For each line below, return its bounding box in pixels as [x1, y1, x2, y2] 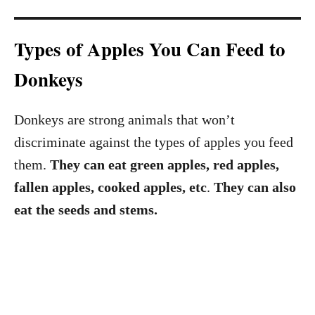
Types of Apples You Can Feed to [14, 35, 285, 63]
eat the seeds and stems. [14, 202, 157, 217]
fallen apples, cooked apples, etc [14, 179, 207, 195]
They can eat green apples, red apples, [50, 157, 279, 172]
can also [247, 179, 296, 195]
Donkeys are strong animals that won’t [14, 112, 235, 127]
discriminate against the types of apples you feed [14, 134, 293, 150]
